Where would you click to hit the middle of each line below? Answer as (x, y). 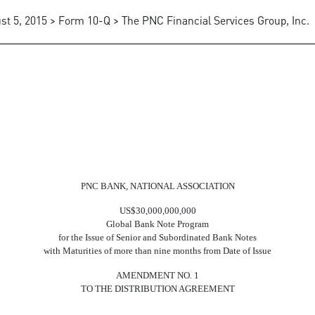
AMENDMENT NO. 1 (157, 275)
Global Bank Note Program (157, 224)
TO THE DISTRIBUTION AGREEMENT (157, 289)
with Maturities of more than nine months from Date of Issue (157, 251)
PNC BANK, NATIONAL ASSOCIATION (157, 186)
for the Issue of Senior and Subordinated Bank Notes (157, 237)
